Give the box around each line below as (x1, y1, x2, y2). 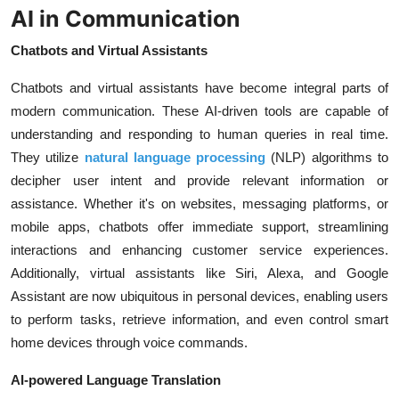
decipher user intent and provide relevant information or (11, 173, 388, 189)
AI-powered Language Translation (11, 372, 221, 388)
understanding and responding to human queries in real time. (11, 126, 388, 142)
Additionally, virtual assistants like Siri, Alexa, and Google (11, 265, 388, 281)
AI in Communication (11, 5, 240, 33)
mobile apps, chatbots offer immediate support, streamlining (11, 219, 388, 235)
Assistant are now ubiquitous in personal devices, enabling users (11, 289, 388, 305)
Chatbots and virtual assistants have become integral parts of (11, 80, 388, 96)
